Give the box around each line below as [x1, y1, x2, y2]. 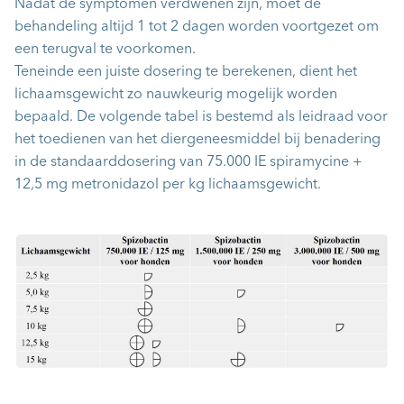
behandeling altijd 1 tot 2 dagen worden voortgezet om [14, 20, 379, 34]
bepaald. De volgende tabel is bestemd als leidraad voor [14, 110, 388, 124]
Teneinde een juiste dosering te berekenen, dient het [14, 65, 357, 79]
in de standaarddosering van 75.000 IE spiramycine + [14, 155, 363, 170]
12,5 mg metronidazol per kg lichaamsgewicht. [14, 178, 321, 192]
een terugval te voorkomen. [14, 42, 196, 57]
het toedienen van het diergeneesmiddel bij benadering [14, 133, 381, 147]
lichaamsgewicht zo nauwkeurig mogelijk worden [14, 87, 337, 102]
